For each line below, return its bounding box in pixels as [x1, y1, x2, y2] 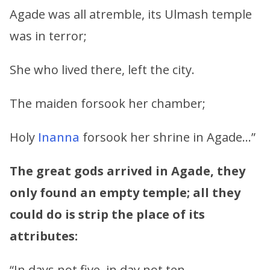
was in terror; [10, 27, 87, 44]
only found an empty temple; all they [10, 184, 240, 201]
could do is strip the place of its [10, 206, 205, 222]
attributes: [10, 227, 78, 244]
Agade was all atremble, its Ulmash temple [10, 5, 252, 22]
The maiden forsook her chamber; [10, 95, 206, 111]
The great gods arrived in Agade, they [10, 162, 245, 179]
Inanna [38, 128, 80, 145]
